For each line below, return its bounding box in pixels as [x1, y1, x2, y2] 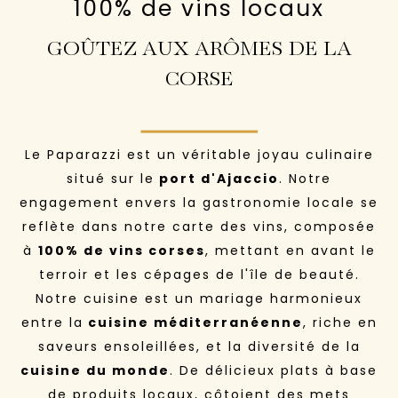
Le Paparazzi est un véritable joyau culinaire [24, 145, 374, 163]
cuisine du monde [20, 361, 170, 379]
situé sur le [67, 169, 155, 187]
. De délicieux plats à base [170, 361, 378, 379]
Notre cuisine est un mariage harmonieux [36, 289, 362, 307]
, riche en [302, 313, 378, 331]
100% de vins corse [37, 241, 196, 259]
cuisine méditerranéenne [83, 313, 303, 331]
